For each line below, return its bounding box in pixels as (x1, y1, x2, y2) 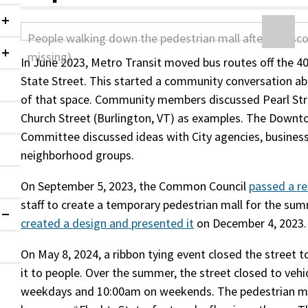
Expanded (5, 214, 46, 225)
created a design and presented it (21, 215, 195, 231)
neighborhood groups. (21, 147, 135, 163)
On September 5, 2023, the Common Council (21, 178, 250, 194)
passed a (249, 178, 298, 194)
